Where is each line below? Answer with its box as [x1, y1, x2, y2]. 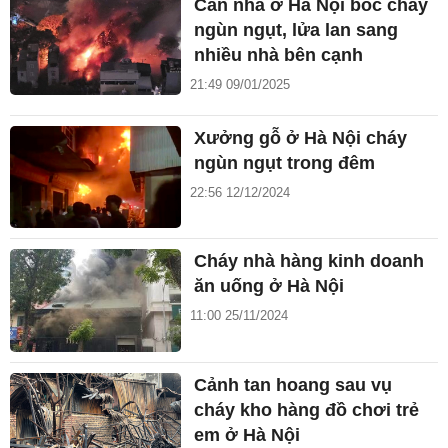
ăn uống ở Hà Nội [194, 276, 345, 297]
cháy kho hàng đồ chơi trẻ [194, 400, 420, 421]
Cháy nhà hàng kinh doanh [194, 251, 425, 272]
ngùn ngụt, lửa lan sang [194, 19, 399, 40]
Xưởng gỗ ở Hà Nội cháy [194, 127, 408, 148]
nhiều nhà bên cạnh [194, 44, 364, 65]
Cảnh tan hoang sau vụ [194, 375, 393, 396]
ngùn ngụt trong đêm [194, 152, 376, 173]
